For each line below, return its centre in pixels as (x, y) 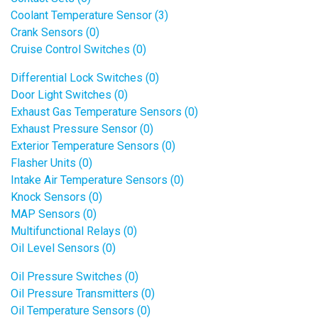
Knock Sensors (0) (56, 197)
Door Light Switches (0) (69, 95)
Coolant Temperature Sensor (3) (89, 15)
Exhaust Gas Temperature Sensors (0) (104, 112)
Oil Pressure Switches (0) (75, 276)
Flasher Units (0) (51, 163)
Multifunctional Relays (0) (74, 231)
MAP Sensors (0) (54, 214)
